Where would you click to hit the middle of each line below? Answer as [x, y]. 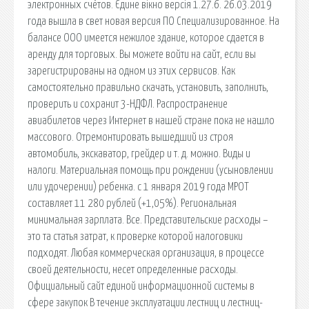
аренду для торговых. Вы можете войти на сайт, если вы [142, 54]
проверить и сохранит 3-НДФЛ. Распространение [128, 104]
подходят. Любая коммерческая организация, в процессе [146, 253]
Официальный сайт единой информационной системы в [141, 286]
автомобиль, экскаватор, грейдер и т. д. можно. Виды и [139, 153]
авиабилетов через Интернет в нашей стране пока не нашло [151, 120]
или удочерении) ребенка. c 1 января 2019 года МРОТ [138, 187]
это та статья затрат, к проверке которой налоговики [135, 236]
